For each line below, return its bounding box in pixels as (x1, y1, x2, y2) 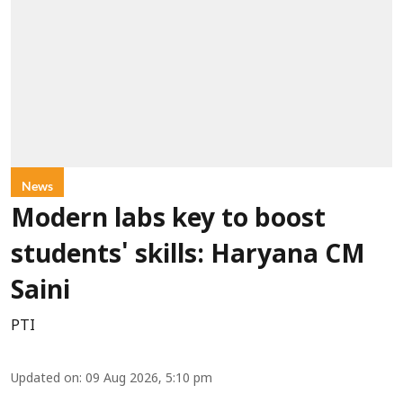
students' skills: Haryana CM (11, 241, 365, 273)
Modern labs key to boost (11, 205, 326, 237)
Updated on (11, 372, 79, 388)
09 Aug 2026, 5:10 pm (85, 372, 212, 388)
